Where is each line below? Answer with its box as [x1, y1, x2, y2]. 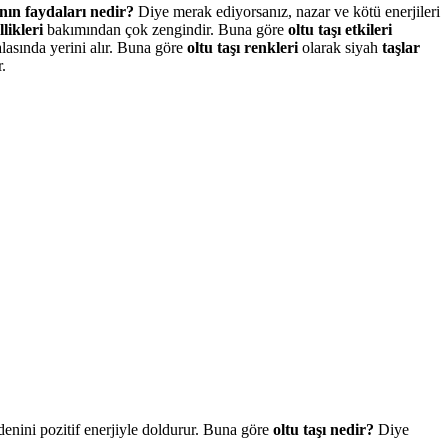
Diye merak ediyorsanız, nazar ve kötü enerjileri [138, 2, 440, 20]
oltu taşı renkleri [187, 38, 302, 56]
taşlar [382, 38, 420, 56]
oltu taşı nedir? [273, 420, 378, 438]
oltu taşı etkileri [288, 20, 392, 38]
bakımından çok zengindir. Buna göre [47, 20, 288, 38]
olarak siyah [302, 38, 382, 56]
